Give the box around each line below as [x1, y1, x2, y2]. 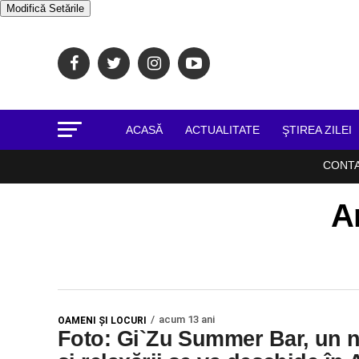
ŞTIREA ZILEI [281, 123, 352, 136]
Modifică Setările [6, 2, 84, 14]
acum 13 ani [159, 313, 215, 325]
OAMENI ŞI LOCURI [58, 315, 147, 326]
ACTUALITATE [184, 123, 260, 136]
